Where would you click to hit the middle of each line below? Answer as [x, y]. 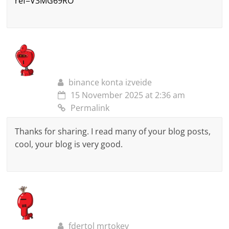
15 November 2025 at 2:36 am [128, 95]
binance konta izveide [110, 83]
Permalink [90, 108]
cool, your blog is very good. [69, 144]
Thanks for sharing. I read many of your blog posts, [113, 132]
